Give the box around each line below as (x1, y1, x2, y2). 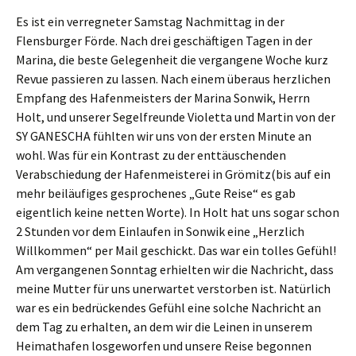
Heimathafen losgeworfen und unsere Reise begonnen (16, 338, 311, 354)
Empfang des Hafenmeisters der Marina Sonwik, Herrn (16, 90, 310, 106)
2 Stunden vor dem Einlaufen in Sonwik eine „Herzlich (16, 223, 304, 239)
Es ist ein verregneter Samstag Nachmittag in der (16, 14, 284, 29)
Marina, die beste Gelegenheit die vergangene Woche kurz (16, 52, 328, 68)
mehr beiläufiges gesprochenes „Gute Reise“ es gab (16, 185, 296, 201)
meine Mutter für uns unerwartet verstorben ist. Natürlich (16, 281, 331, 296)
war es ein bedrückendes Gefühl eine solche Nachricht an (16, 300, 321, 315)
